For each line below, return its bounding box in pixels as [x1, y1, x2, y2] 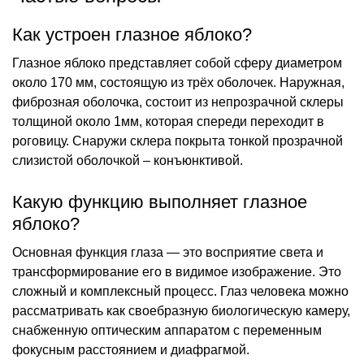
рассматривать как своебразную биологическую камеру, [12, 303, 350, 318]
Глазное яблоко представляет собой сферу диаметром [12, 55, 342, 70]
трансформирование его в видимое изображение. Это [12, 264, 341, 279]
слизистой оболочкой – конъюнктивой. [12, 153, 243, 167]
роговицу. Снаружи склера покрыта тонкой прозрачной [12, 133, 343, 148]
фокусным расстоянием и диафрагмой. [12, 342, 249, 357]
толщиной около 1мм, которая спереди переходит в [12, 114, 324, 128]
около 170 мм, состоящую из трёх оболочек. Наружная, [12, 75, 344, 89]
